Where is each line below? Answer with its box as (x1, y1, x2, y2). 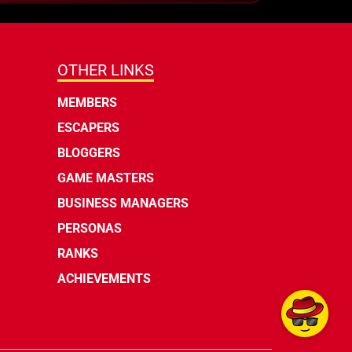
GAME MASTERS (57, 170, 154, 186)
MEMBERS (57, 95, 117, 111)
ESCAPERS (57, 120, 119, 136)
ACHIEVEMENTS (57, 271, 151, 287)
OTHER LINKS (57, 60, 154, 80)
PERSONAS (57, 221, 122, 236)
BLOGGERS (57, 145, 120, 161)
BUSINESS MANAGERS (57, 196, 189, 211)
